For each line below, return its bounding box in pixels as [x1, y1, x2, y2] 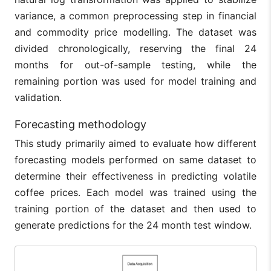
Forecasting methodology [15, 117, 146, 131]
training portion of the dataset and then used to [15, 202, 256, 215]
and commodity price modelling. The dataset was [15, 25, 256, 38]
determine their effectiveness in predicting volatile [15, 169, 256, 182]
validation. [15, 91, 62, 103]
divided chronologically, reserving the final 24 [15, 42, 256, 54]
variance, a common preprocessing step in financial [15, 9, 256, 22]
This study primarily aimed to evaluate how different [15, 137, 256, 149]
